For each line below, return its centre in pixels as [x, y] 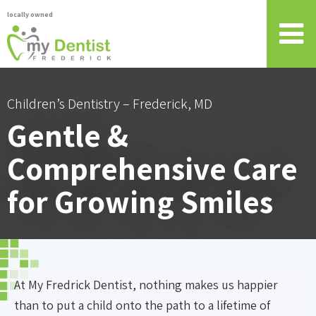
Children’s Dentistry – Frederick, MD [110, 104]
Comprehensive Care [152, 168]
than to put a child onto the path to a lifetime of [142, 305]
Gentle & [68, 135]
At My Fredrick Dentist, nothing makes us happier [146, 285]
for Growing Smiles [140, 201]
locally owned [30, 14]
